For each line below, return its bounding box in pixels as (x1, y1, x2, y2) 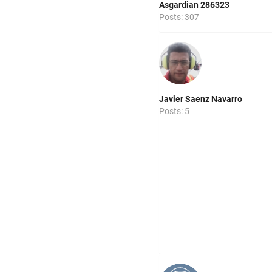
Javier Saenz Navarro (159, 94, 242, 104)
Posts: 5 (159, 106, 189, 117)
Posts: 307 (159, 12, 199, 22)
